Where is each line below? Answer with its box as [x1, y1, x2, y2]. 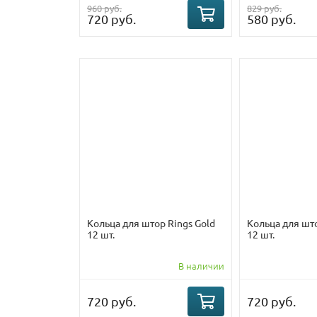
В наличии [178, 259, 224, 273]
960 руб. [87, 1, 122, 14]
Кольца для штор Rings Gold [87, 217, 215, 230]
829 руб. [247, 1, 282, 14]
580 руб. [247, 11, 296, 26]
